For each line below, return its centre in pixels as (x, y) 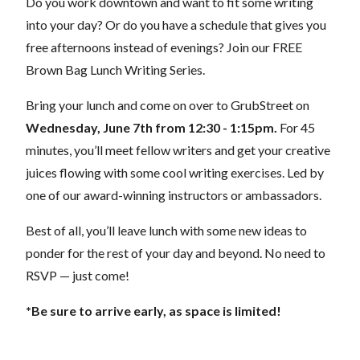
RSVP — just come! (78, 275)
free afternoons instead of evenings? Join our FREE (164, 47)
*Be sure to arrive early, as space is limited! (153, 310)
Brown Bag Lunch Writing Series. (115, 69)
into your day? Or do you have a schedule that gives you (176, 24)
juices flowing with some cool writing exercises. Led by (175, 172)
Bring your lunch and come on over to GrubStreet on (168, 104)
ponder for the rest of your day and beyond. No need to (176, 252)
